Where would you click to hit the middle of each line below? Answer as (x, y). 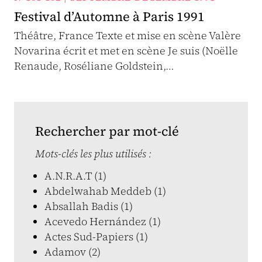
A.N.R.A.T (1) (75, 176)
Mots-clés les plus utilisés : (93, 154)
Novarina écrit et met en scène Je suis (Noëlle (126, 51)
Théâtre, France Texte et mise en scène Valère (127, 35)
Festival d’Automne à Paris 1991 (109, 16)
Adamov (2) (73, 252)
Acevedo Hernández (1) (103, 221)
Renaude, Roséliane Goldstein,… (94, 66)
